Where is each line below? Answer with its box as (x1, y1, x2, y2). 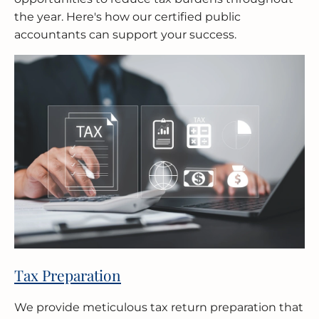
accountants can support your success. (14, 28, 236, 41)
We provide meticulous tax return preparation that (14, 300, 303, 314)
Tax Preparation (14, 264, 121, 285)
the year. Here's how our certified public (14, 10, 241, 23)
